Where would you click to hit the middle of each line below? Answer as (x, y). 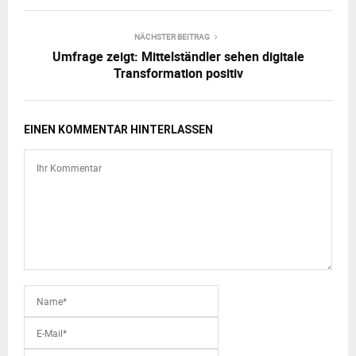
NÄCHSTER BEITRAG (172, 37)
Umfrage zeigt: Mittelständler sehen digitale (178, 56)
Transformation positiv (178, 73)
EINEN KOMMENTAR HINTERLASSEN (118, 130)
